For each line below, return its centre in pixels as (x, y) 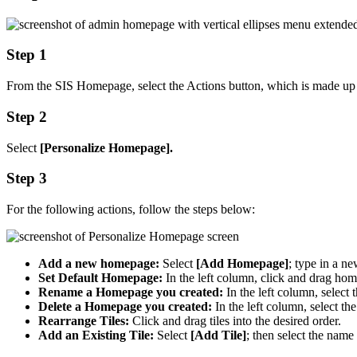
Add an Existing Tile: (96, 335)
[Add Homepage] (242, 263)
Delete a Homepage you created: (125, 306)
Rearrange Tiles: (84, 321)
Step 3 (27, 178)
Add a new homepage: (100, 263)
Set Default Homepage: (100, 278)
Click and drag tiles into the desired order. (235, 321)
